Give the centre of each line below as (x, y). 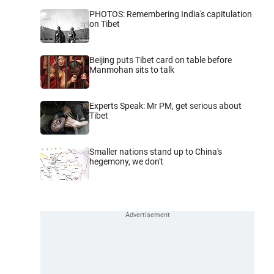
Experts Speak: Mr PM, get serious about (165, 106)
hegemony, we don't (126, 161)
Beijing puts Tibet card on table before (161, 60)
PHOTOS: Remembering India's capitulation (171, 14)
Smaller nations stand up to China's (156, 152)
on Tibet (105, 24)
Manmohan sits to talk (132, 70)
